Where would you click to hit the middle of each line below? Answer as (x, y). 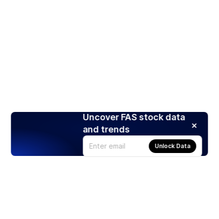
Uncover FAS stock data (134, 117)
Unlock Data (173, 146)
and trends (106, 129)
